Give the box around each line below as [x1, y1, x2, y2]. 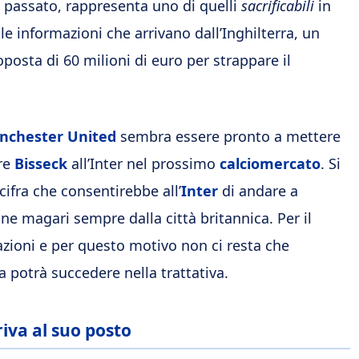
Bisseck [14, 154, 67, 173]
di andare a [218, 181, 298, 200]
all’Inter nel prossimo [67, 154, 220, 173]
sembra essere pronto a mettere [116, 127, 341, 146]
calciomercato [220, 154, 321, 173]
